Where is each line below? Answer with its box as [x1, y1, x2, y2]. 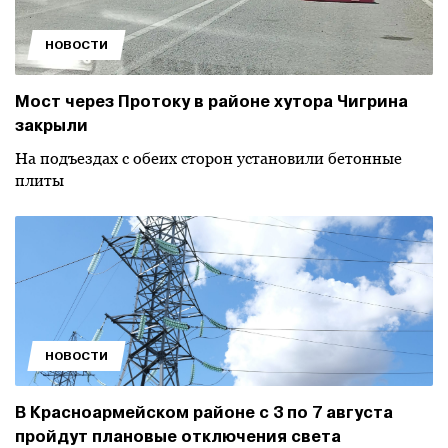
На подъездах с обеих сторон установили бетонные [15, 149, 402, 168]
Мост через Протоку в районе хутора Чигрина [15, 91, 408, 112]
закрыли [15, 115, 88, 136]
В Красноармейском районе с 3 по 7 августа [15, 402, 393, 423]
